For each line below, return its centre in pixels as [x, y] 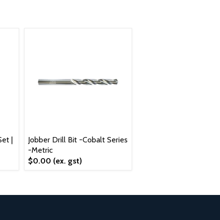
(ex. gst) [68, 161]
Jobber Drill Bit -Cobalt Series [78, 139]
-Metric [40, 150]
